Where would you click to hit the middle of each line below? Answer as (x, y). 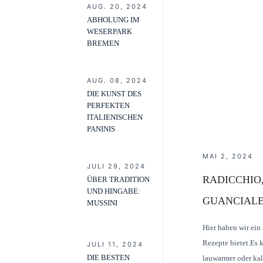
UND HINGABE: (114, 191)
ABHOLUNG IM (113, 20)
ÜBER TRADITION (118, 180)
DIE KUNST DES (114, 94)
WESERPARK (109, 32)
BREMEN (103, 43)
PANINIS (101, 129)
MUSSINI (102, 203)
